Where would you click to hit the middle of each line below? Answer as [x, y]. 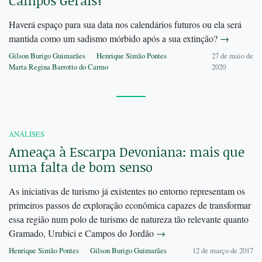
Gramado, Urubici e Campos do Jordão [82, 233]
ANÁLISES [27, 134]
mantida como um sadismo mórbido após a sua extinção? [114, 39]
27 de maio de [232, 56]
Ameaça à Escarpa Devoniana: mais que [127, 152]
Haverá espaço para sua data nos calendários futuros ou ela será [125, 25]
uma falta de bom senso [81, 167]
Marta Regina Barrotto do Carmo [58, 67]
